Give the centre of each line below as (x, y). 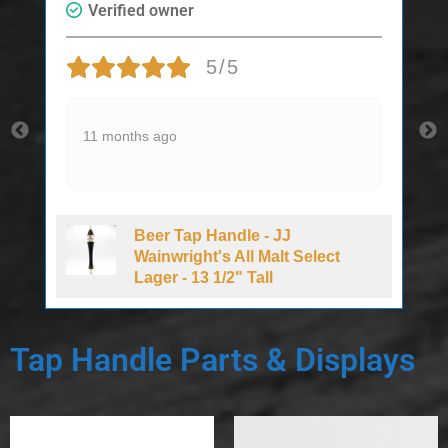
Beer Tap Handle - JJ (213, 235)
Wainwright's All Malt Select (237, 256)
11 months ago (130, 135)
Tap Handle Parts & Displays (212, 359)
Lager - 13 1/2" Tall (204, 277)
